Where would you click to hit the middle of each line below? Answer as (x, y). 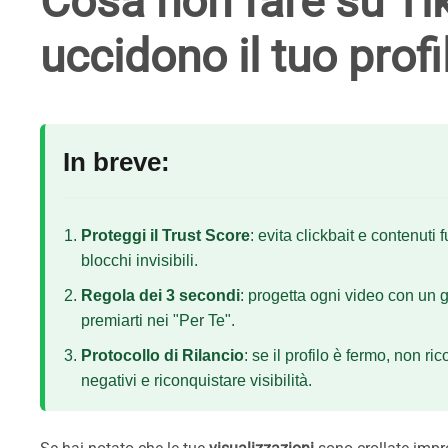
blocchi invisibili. (139, 260)
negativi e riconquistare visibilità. (196, 380)
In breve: (116, 162)
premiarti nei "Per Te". (158, 320)
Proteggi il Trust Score (165, 235)
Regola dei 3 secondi (160, 295)
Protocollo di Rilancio (162, 355)
